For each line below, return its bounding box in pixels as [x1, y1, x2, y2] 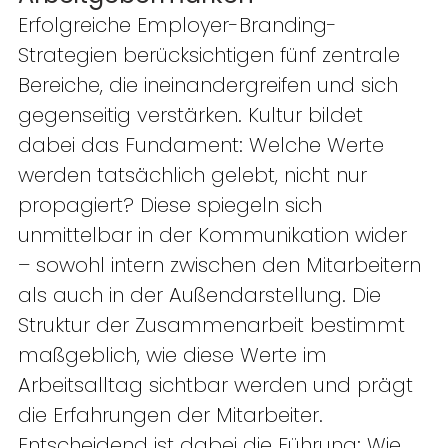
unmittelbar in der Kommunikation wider [18, 221, 413, 250]
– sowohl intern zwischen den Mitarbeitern [18, 251, 427, 280]
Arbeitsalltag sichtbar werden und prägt [18, 371, 419, 400]
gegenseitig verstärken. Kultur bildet [18, 101, 369, 130]
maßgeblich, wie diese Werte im [18, 341, 333, 370]
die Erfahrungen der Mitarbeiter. [18, 401, 329, 430]
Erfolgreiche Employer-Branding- [18, 11, 337, 40]
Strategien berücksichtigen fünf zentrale [18, 41, 406, 70]
